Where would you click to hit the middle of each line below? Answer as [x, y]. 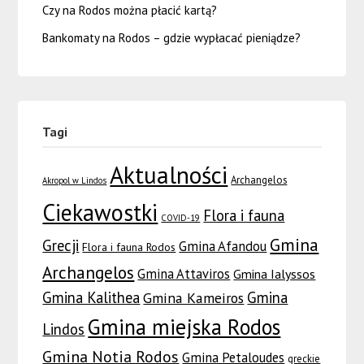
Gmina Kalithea [91, 297]
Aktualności [169, 174]
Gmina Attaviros [184, 273]
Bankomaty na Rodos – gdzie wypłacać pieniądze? [172, 37]
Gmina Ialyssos [275, 273]
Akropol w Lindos [75, 180]
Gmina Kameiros [194, 297]
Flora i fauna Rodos [129, 247]
